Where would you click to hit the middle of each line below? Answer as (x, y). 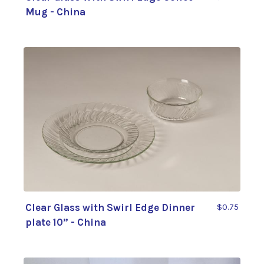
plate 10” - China (66, 222)
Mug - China (55, 11)
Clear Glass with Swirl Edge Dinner (110, 208)
